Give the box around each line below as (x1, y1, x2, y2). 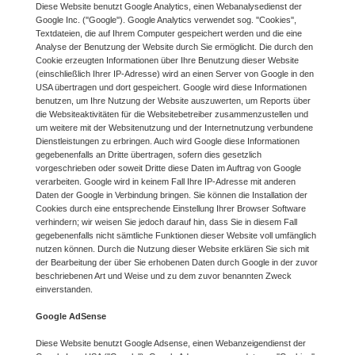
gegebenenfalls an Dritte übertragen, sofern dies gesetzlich (36, 149, 261, 159)
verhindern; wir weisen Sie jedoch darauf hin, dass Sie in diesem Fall (36, 216, 297, 227)
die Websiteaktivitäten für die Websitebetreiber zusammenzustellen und (36, 109, 308, 119)
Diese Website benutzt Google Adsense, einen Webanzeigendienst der (36, 338, 306, 348)
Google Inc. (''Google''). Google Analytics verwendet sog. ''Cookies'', (36, 14, 296, 25)
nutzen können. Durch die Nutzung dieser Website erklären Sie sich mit (36, 243, 309, 254)
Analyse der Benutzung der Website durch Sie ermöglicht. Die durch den (36, 41, 313, 52)
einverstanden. (36, 284, 93, 294)
